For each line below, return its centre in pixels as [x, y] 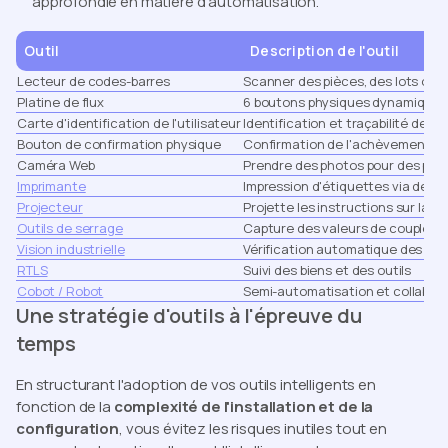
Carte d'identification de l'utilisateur [129, 123]
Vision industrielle [71, 249]
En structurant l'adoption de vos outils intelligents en [196, 385]
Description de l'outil [325, 51]
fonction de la [65, 407]
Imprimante [51, 186]
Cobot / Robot [60, 291]
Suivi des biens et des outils [327, 270]
